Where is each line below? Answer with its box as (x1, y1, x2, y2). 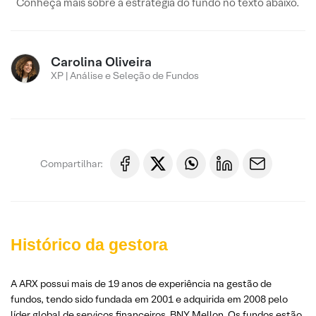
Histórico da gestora (11, 236, 168, 254)
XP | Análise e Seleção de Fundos (51, 69, 199, 82)
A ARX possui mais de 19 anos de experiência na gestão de (11, 277, 272, 290)
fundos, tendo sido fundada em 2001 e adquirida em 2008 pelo (11, 293, 288, 305)
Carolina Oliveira (51, 54, 152, 70)
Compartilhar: (40, 157, 103, 170)
